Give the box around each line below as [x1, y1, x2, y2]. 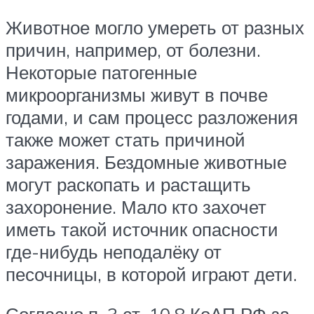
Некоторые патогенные [6, 60, 197, 83]
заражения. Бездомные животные [6, 150, 287, 173]
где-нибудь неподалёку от [6, 240, 221, 263]
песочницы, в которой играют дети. [6, 262, 297, 285]
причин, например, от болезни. [6, 38, 261, 61]
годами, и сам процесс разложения [6, 105, 298, 128]
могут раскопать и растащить [6, 172, 251, 196]
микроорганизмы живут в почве [6, 83, 268, 106]
